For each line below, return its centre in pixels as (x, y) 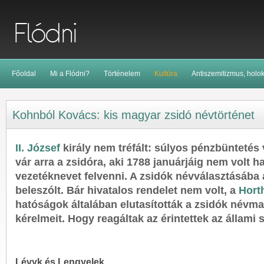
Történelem (122, 74)
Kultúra (166, 74)
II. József (39, 148)
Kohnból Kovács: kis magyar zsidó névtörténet (133, 115)
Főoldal (24, 74)
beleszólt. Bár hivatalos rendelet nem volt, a (127, 190)
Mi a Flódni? (70, 74)
